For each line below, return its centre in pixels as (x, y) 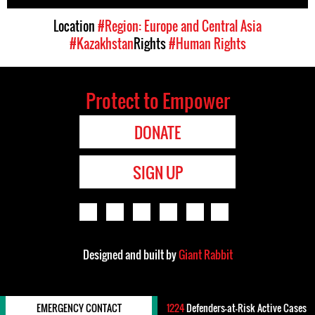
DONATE (157, 132)
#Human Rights (207, 44)
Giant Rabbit (205, 255)
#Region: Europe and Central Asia (180, 26)
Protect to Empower (157, 101)
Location (76, 26)
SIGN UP (157, 172)
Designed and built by (130, 255)
